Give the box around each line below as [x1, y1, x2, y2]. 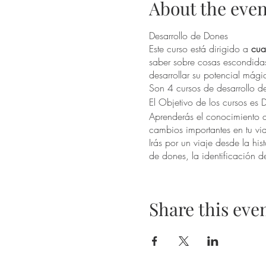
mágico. [148, 175, 182, 189]
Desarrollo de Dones [148, 29, 228, 43]
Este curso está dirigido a [148, 42, 251, 56]
